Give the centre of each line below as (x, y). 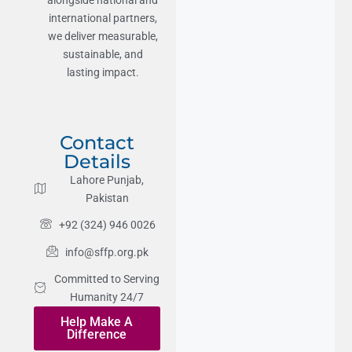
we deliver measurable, (103, 36)
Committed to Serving (107, 279)
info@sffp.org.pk (107, 253)
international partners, (103, 18)
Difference (97, 335)
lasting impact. (103, 72)
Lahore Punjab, (107, 180)
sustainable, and (103, 54)
